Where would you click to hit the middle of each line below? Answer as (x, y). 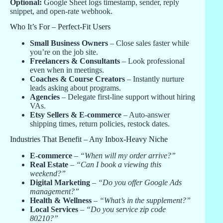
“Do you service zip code (126, 209)
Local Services (54, 209)
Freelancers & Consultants (75, 61)
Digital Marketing (60, 182)
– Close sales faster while (149, 43)
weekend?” (48, 173)
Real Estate (49, 164)
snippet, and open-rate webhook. (61, 11)
